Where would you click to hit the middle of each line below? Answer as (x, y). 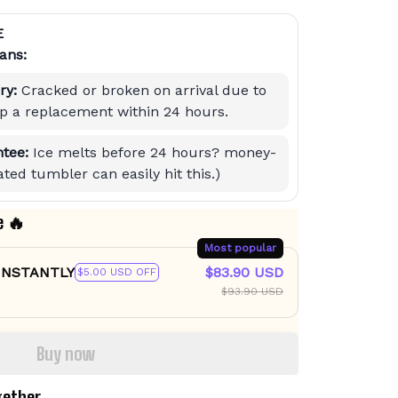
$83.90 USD (244, 272)
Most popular (240, 247)
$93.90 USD (252, 291)
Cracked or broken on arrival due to (144, 90)
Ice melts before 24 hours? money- (155, 152)
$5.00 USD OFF (117, 272)
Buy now (66, 353)
